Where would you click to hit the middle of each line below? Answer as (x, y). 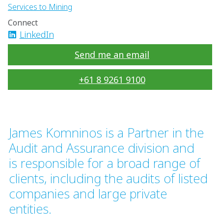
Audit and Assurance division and (102, 148)
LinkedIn (37, 34)
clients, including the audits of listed (108, 178)
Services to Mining (40, 7)
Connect (23, 23)
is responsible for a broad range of (105, 163)
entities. (30, 209)
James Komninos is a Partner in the (106, 133)
